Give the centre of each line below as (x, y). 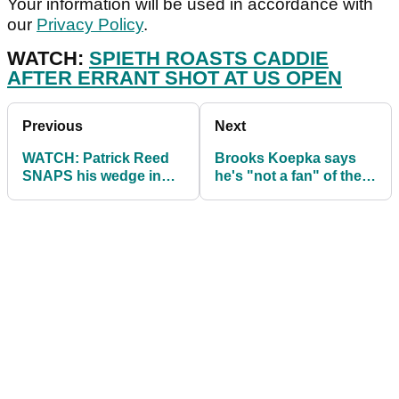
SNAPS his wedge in (92, 176)
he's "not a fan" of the (288, 176)
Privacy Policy (90, 25)
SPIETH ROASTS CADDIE (209, 59)
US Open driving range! (294, 194)
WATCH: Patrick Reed (96, 159)
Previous (53, 126)
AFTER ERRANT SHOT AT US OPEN (175, 78)
